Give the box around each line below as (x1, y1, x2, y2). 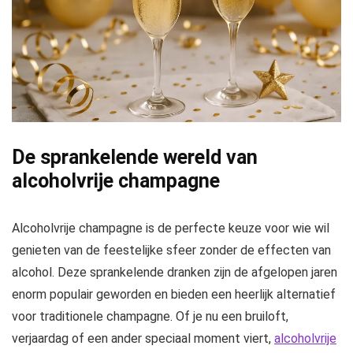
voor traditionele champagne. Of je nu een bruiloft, (12, 309, 288, 325)
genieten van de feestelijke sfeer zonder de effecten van (12, 243, 331, 258)
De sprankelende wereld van (12, 146, 258, 169)
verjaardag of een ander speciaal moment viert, (12, 331, 274, 347)
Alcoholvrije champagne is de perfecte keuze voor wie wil (12, 221, 329, 236)
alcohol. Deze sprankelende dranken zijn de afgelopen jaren (12, 265, 337, 281)
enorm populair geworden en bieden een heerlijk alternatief (12, 287, 336, 303)
